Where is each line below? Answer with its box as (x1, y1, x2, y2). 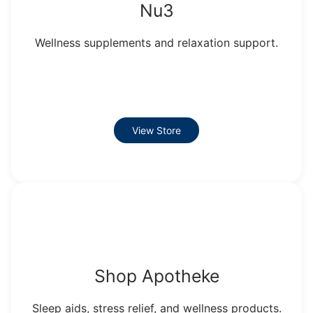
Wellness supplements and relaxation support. (35, 35, 278, 50)
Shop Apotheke (94, 265, 219, 286)
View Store (132, 124, 181, 136)
